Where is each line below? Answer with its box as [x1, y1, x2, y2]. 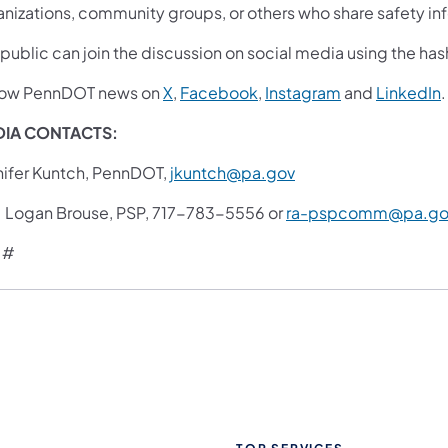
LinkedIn [376, 81, 441, 103]
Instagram [265, 81, 341, 103]
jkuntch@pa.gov [170, 161, 295, 183]
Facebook [180, 81, 258, 103]
